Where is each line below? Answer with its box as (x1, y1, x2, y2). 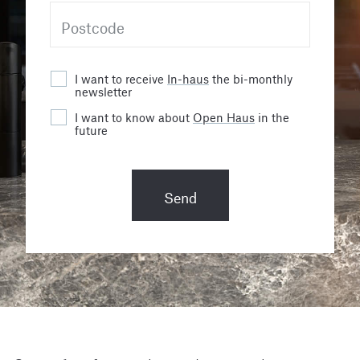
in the (258, 106, 289, 125)
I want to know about (75, 106, 190, 125)
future (75, 119, 108, 138)
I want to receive (75, 67, 164, 87)
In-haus (167, 67, 209, 87)
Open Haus (193, 106, 255, 125)
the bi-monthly (212, 67, 292, 87)
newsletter (75, 80, 132, 100)
